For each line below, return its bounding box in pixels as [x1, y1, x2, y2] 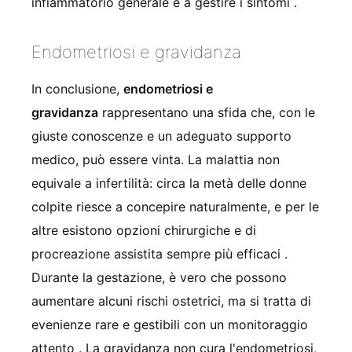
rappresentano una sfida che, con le [98, 104, 315, 120]
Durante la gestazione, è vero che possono [31, 269, 287, 285]
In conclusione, [31, 80, 123, 97]
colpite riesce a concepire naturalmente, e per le [31, 198, 319, 214]
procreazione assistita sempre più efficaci [31, 245, 284, 262]
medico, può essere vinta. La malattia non [31, 151, 280, 167]
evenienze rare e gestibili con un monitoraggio [31, 316, 308, 332]
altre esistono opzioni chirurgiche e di [31, 222, 256, 238]
